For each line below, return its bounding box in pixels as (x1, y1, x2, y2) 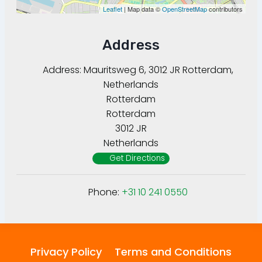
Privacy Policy (30, 244, 102, 260)
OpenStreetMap (162, 4, 207, 14)
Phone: (88, 185, 122, 199)
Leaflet (103, 4, 122, 14)
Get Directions (109, 153, 165, 164)
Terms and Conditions (114, 244, 232, 260)
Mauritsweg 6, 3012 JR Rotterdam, (84, 63, 233, 77)
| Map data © (122, 4, 162, 14)
